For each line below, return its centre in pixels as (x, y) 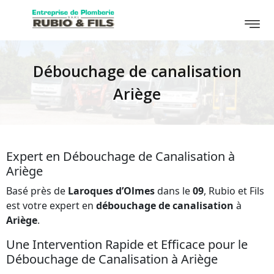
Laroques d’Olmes (111, 191)
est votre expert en (51, 205)
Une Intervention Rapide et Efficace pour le (127, 244)
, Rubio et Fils (234, 191)
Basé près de (37, 191)
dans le (174, 191)
